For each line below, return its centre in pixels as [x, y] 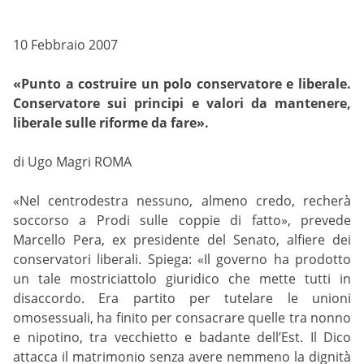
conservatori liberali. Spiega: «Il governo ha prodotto [182, 259]
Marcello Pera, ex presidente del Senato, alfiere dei [182, 239]
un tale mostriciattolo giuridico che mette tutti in [182, 278]
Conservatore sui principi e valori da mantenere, [182, 103]
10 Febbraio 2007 [65, 44]
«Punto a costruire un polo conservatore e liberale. [182, 83]
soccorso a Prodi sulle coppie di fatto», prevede [182, 220]
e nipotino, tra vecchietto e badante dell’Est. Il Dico [182, 337]
